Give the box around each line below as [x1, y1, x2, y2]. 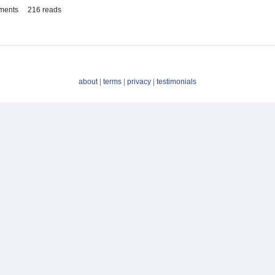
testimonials [157, 77, 196, 87]
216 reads [28, 6, 61, 15]
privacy [127, 77, 151, 87]
